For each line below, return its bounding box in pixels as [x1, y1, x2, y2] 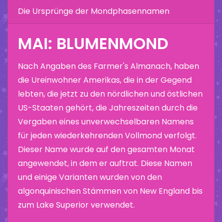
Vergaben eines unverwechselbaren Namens [18, 115, 194, 127]
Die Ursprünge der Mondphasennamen [18, 5, 169, 17]
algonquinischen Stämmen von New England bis [18, 185, 203, 197]
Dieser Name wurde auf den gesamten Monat [18, 143, 195, 155]
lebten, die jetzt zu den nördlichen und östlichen [18, 88, 203, 100]
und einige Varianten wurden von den [18, 171, 162, 183]
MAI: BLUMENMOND [18, 32, 168, 55]
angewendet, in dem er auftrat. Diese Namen [18, 157, 192, 169]
